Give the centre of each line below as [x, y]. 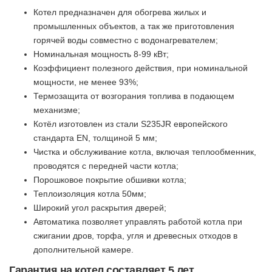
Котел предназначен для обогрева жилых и [120, 12]
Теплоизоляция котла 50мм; [90, 194]
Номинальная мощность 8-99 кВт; [101, 54]
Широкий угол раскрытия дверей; [100, 208]
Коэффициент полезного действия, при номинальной [141, 68]
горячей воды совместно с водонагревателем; [126, 40]
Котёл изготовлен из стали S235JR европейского [131, 124]
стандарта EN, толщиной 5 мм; [95, 138]
